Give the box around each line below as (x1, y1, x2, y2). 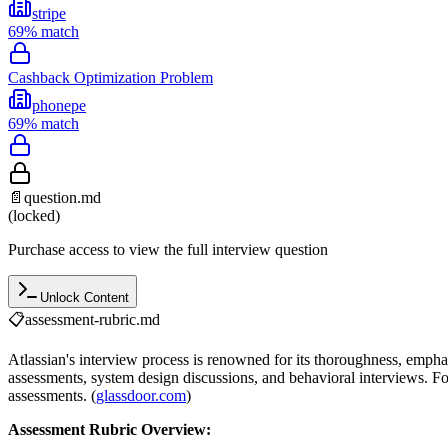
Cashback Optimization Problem (8, 68, 213, 86)
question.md (24, 188, 101, 206)
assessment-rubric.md (25, 310, 160, 328)
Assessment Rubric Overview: (8, 420, 211, 438)
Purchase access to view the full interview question (8, 240, 328, 258)
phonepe (32, 96, 86, 114)
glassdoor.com (96, 386, 186, 404)
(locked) (8, 206, 60, 224)
